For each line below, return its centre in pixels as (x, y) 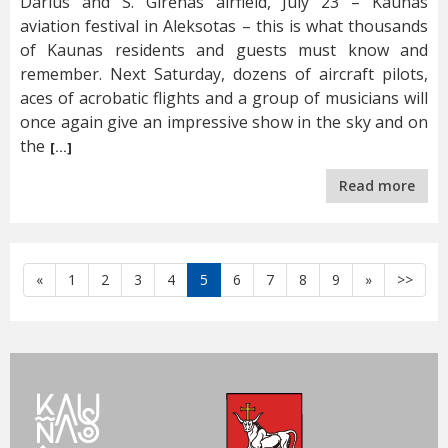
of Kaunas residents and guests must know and (224, 50)
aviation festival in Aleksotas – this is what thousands (224, 26)
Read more (377, 186)
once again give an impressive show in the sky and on (224, 122)
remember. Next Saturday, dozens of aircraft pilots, (224, 74)
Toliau (390, 279)
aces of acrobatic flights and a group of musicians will (224, 98)
